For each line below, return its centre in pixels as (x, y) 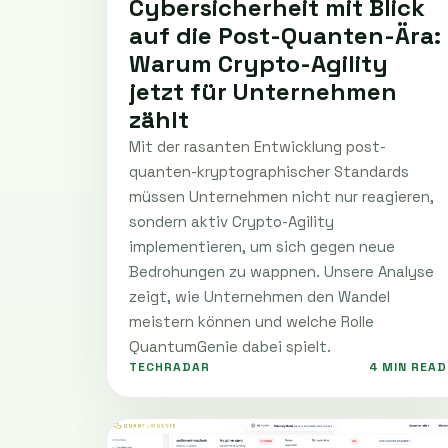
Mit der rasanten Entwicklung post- (257, 146)
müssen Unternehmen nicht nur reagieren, (281, 196)
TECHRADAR (169, 366)
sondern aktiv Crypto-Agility (231, 221)
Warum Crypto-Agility (258, 63)
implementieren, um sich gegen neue (262, 246)
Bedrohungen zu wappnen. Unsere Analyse (281, 271)
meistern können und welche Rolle (251, 321)
